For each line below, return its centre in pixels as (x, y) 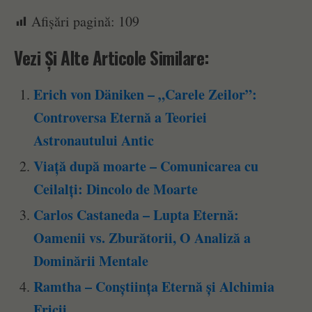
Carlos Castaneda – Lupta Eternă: (136, 215)
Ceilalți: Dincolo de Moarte (116, 189)
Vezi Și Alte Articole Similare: (112, 57)
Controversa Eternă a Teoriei (120, 117)
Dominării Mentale (91, 261)
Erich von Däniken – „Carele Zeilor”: (146, 94)
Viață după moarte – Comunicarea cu (146, 166)
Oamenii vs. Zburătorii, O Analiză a (142, 238)
